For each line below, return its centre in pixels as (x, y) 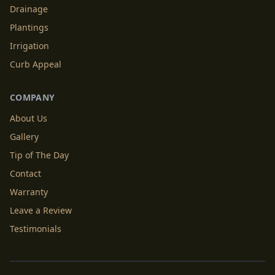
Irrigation (29, 45)
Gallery (24, 136)
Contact (25, 173)
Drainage (29, 9)
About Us (29, 118)
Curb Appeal (36, 64)
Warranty (29, 192)
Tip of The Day (39, 155)
